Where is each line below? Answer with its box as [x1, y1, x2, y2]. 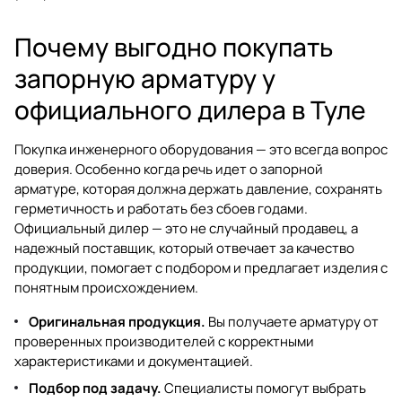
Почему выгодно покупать [14, 29, 333, 64]
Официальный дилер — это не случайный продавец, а [14, 218, 358, 238]
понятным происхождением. [14, 277, 198, 297]
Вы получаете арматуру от [205, 311, 379, 331]
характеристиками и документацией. [14, 351, 253, 371]
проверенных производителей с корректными [14, 331, 314, 351]
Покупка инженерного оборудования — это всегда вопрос [14, 139, 388, 159]
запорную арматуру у [14, 60, 275, 95]
